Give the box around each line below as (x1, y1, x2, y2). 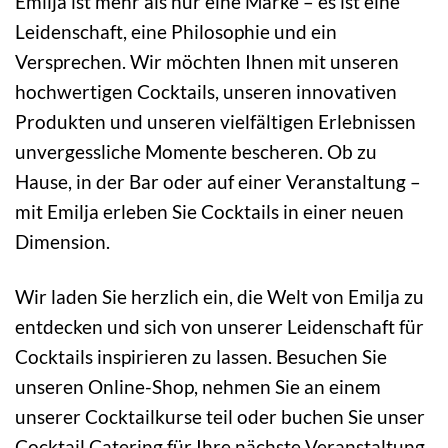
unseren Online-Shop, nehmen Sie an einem (15, 375, 381, 399)
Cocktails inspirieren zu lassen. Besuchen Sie (15, 345, 387, 369)
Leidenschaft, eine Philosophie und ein (15, 20, 337, 44)
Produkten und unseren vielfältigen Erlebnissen (15, 110, 416, 134)
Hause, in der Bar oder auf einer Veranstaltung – (15, 170, 421, 194)
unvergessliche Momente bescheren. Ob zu (15, 140, 377, 164)
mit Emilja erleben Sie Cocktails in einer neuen (15, 200, 404, 224)
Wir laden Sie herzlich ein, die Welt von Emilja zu (15, 285, 424, 309)
